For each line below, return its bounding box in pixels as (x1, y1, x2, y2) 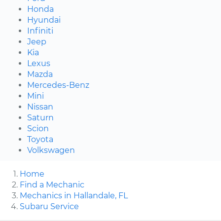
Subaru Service (20, 201, 79, 211)
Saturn (27, 112, 54, 122)
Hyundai (27, 15, 61, 25)
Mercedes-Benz (27, 80, 89, 90)
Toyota (27, 134, 53, 144)
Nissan (27, 102, 53, 111)
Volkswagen (27, 145, 75, 155)
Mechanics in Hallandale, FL (20, 190, 128, 200)
